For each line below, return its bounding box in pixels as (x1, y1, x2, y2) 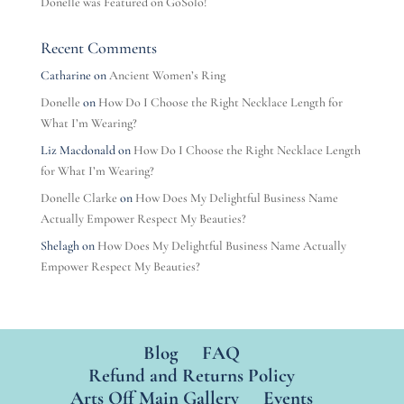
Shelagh (40, 238, 79, 254)
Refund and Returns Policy (88, 364, 296, 388)
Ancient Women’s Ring (108, 68, 225, 84)
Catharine (40, 68, 91, 84)
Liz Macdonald (40, 142, 115, 159)
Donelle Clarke (40, 190, 117, 207)
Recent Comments (40, 38, 157, 59)
